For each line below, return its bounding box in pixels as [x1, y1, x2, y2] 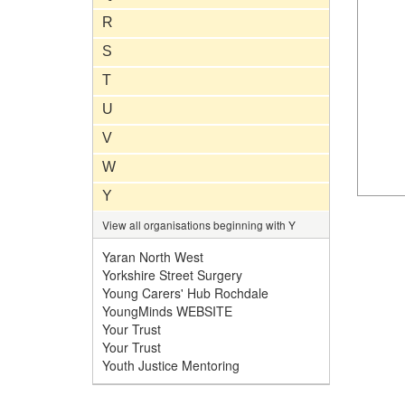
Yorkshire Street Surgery [102, 266, 242, 284]
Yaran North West [102, 248, 203, 266]
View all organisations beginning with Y [102, 217, 296, 232]
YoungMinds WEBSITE [102, 302, 232, 320]
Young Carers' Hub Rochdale [102, 284, 268, 302]
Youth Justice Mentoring [102, 356, 240, 374]
